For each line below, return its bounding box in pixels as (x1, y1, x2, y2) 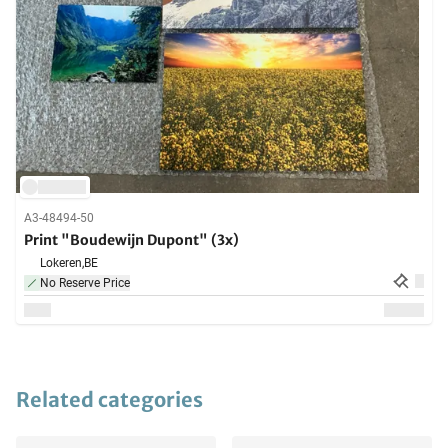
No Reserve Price (40, 276, 130, 291)
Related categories (16, 387, 203, 413)
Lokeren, (40, 256, 84, 271)
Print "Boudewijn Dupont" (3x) (24, 231, 239, 250)
